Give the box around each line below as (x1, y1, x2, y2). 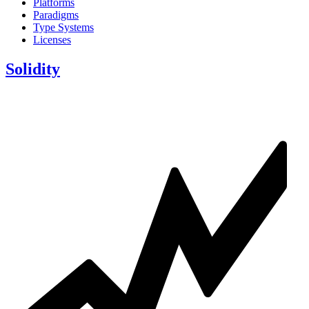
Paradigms (33, 8, 79, 21)
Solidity (6, 59, 60, 78)
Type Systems (33, 21, 94, 33)
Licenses (33, 33, 71, 46)
